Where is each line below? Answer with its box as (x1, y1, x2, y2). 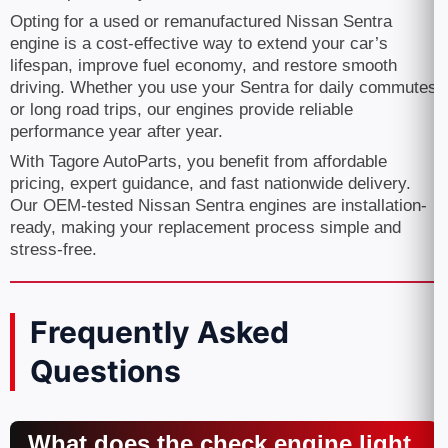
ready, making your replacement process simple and (10, 218, 401, 237)
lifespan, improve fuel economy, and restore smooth (10, 56, 397, 75)
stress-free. (10, 240, 97, 259)
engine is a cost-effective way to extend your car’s (10, 34, 388, 53)
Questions (30, 353, 181, 389)
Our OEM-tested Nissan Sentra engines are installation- (10, 196, 427, 215)
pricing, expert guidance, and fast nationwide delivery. (10, 174, 411, 193)
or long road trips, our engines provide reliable (10, 100, 353, 119)
